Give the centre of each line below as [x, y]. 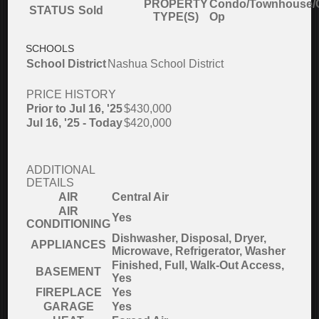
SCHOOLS [50, 48]
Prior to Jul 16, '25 [75, 109]
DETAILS [51, 183]
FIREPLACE [68, 292]
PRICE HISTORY [72, 94]
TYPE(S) [176, 17]
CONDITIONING [69, 224]
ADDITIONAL [61, 170]
